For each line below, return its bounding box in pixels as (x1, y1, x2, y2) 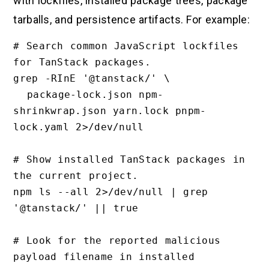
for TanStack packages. (13, 56, 151, 68)
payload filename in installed (13, 251, 195, 263)
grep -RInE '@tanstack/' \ (13, 73, 170, 85)
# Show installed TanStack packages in (13, 154, 246, 166)
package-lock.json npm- (13, 89, 27, 101)
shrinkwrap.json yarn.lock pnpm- (13, 105, 207, 117)
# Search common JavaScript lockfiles (13, 40, 239, 52)
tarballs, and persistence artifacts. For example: (13, 13, 250, 26)
